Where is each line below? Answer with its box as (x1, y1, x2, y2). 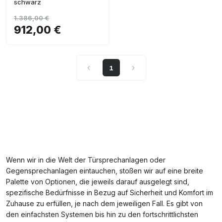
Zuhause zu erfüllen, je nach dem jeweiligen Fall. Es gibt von (6, 199, 203, 208)
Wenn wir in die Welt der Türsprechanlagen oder (6, 156, 166, 164)
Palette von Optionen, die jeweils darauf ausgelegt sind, (6, 177, 189, 186)
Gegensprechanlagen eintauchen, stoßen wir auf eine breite (6, 166, 203, 175)
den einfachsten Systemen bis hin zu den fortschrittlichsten (6, 210, 198, 219)
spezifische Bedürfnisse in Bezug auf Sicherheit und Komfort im (6, 188, 213, 197)
